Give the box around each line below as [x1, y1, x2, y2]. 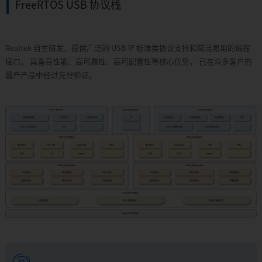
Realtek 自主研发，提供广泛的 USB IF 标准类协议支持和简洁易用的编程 [5, 44, 250, 53]
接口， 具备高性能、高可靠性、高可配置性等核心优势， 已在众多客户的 [5, 57, 252, 66]
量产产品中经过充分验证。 [5, 71, 96, 80]
